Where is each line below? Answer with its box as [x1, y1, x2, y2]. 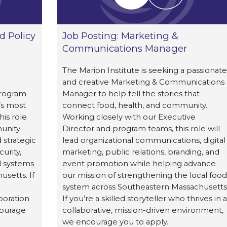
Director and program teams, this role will [62, 124, 220, 133]
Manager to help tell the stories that [62, 89, 200, 98]
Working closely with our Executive [62, 112, 196, 122]
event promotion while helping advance [62, 159, 216, 168]
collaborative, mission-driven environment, [62, 205, 223, 215]
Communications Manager [62, 42, 187, 54]
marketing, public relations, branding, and [62, 147, 219, 157]
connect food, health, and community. [62, 100, 207, 110]
